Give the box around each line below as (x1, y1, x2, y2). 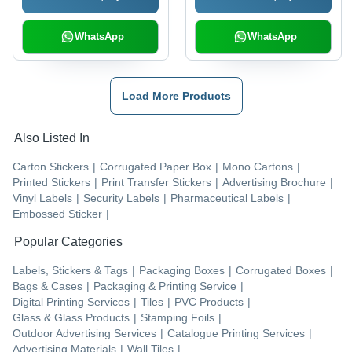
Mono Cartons (222, 160, 293, 174)
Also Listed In (14, 131, 90, 145)
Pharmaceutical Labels (170, 192, 284, 205)
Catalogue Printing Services (167, 327, 305, 340)
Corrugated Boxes (236, 264, 326, 277)
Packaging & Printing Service (93, 280, 236, 293)
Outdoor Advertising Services (13, 327, 156, 340)
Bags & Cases (13, 280, 82, 293)
